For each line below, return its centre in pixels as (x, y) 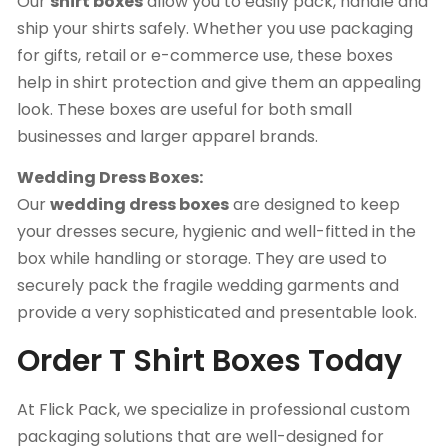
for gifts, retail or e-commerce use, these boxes (205, 56)
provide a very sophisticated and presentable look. (217, 313)
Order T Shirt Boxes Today (209, 361)
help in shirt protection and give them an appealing (219, 83)
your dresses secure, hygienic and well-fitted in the (216, 232)
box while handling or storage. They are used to (202, 259)
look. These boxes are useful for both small (184, 110)
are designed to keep (314, 205)
